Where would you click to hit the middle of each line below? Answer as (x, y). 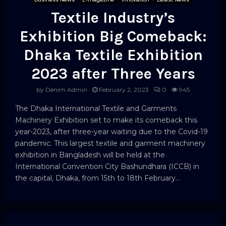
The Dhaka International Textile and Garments (96, 108)
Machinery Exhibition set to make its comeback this (106, 120)
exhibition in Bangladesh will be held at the (90, 155)
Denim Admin (66, 89)
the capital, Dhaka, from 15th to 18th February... (98, 178)
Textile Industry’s (113, 17)
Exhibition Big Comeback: (113, 36)
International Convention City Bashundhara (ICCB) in (107, 166)
